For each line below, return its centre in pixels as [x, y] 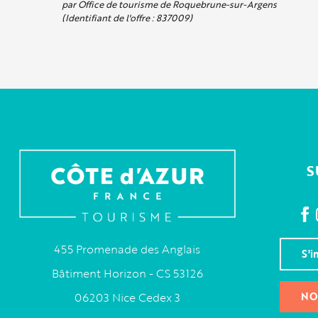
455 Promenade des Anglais [127, 250]
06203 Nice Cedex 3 [127, 298]
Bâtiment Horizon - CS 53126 [127, 274]
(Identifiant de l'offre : [109, 17]
